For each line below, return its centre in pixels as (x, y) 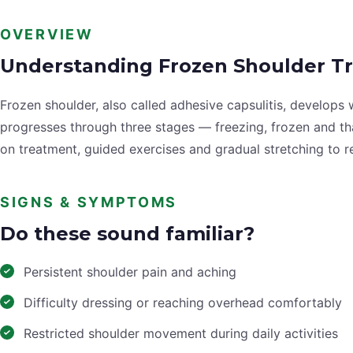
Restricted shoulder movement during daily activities (181, 334)
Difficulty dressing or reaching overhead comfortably (183, 303)
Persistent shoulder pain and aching (130, 272)
